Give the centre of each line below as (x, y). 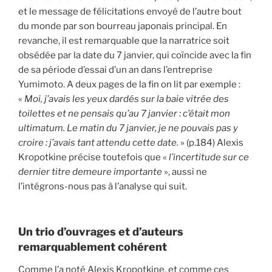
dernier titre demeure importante (91, 172)
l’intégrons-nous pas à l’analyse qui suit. (103, 187)
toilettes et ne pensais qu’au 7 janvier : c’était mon (124, 114)
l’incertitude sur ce (208, 158)
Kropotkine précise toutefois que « (93, 158)
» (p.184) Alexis (212, 143)
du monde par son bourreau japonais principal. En (123, 26)
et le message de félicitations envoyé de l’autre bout (130, 12)
